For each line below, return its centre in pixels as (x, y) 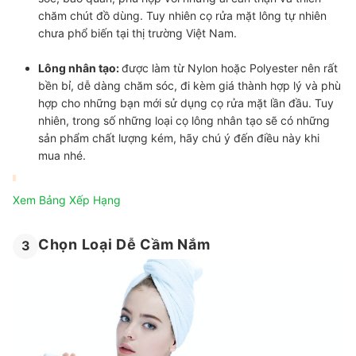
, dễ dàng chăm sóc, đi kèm (145, 85)
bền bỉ (54, 85)
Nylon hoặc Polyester (243, 68)
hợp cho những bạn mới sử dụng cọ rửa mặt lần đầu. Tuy (186, 103)
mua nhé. (64, 155)
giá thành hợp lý (260, 85)
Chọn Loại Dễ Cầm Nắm (124, 245)
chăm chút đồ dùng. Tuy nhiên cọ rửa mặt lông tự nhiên (182, 15)
